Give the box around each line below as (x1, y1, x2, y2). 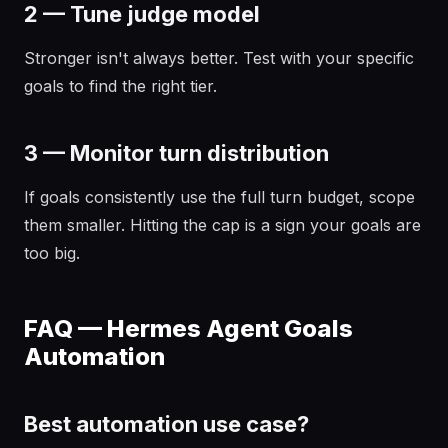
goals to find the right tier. (24, 76, 217, 96)
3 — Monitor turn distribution (24, 140, 329, 166)
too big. (24, 243, 80, 263)
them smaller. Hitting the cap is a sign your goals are (24, 215, 421, 235)
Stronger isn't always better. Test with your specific (24, 48, 414, 68)
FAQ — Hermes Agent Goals (24, 314, 353, 343)
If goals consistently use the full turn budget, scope (24, 187, 415, 207)
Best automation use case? (24, 411, 309, 437)
